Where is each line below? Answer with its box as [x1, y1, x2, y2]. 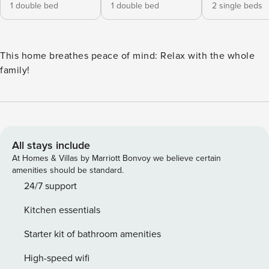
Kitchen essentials [24, 204, 100, 216]
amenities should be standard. [12, 165, 124, 175]
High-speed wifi [24, 252, 89, 264]
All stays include [12, 139, 90, 152]
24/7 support [24, 180, 77, 192]
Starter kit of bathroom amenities [24, 228, 161, 240]
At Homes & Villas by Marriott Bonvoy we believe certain [12, 153, 221, 163]
